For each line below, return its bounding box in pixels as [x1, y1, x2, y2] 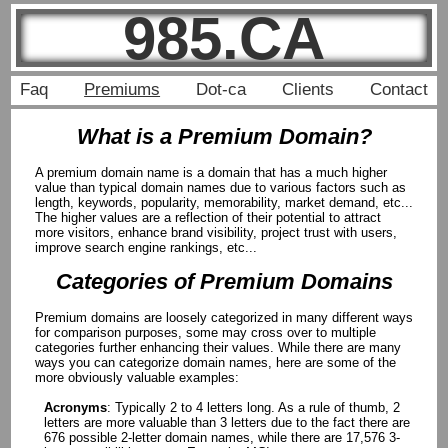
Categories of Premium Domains [55, 268, 393, 294]
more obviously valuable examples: [34, 369, 239, 385]
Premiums [84, 80, 161, 100]
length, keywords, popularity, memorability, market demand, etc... [34, 195, 413, 211]
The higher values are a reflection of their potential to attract [34, 210, 381, 226]
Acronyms [43, 399, 107, 415]
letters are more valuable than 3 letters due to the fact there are [43, 414, 410, 430]
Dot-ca [196, 80, 246, 100]
